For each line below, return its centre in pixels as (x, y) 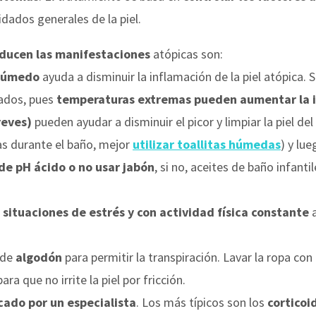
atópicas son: (187, 54)
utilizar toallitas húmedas (207, 144)
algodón (39, 257)
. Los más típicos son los (202, 302)
